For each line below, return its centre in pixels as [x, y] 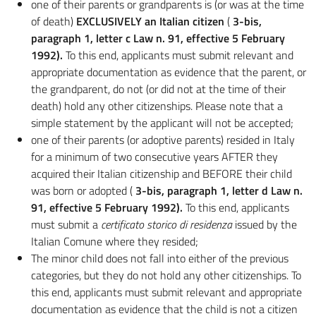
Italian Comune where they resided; [115, 241]
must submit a [66, 224]
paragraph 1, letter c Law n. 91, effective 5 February [158, 38]
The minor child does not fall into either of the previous [160, 258]
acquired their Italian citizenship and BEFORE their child [162, 174]
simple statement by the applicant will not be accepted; [162, 123]
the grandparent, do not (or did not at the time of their [158, 89]
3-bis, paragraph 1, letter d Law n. [218, 190]
